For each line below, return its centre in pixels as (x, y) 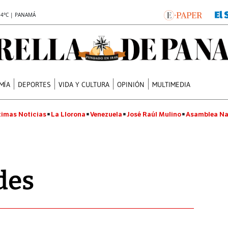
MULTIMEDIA (172, 84)
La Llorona (68, 114)
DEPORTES (35, 84)
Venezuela (106, 114)
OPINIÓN (131, 84)
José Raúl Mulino (154, 114)
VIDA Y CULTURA (84, 84)
